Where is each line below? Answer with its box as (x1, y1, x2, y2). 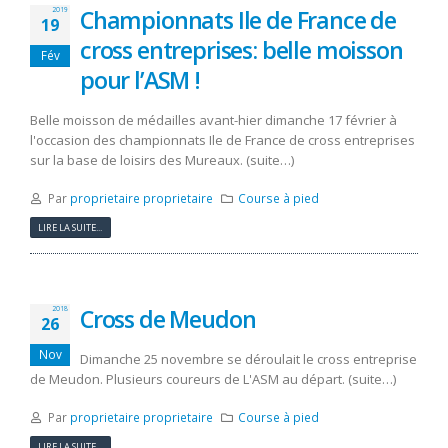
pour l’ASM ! (80, 63, 200, 96)
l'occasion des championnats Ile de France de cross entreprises (30, 130, 415, 149)
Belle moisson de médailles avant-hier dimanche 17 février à (30, 110, 397, 129)
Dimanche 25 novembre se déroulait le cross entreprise (80, 349, 417, 368)
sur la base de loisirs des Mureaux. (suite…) (30, 150, 294, 169)
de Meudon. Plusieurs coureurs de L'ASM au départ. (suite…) (30, 369, 396, 388)
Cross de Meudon (80, 302, 256, 335)
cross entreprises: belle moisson (80, 33, 403, 66)
